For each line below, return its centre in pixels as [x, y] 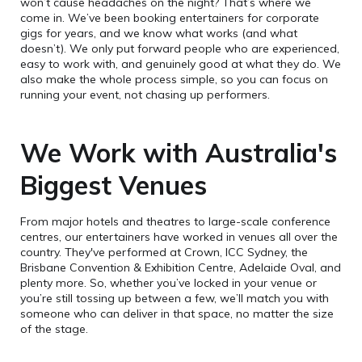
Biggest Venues [114, 185]
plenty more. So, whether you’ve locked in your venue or [168, 283]
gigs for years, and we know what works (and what [159, 33]
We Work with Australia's [179, 153]
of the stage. [54, 329]
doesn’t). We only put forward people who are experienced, [180, 48]
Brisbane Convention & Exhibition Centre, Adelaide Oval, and [181, 267]
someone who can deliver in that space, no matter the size [177, 314]
